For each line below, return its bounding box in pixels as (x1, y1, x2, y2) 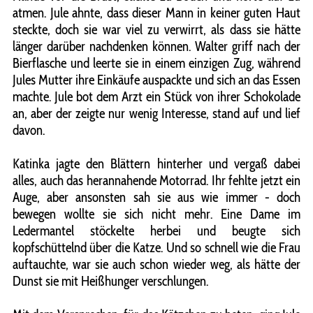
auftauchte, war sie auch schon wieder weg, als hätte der (13, 256, 300, 273)
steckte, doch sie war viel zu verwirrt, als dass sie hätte (13, 21, 300, 38)
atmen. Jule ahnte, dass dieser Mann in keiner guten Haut (13, 4, 300, 22)
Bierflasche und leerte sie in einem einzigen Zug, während (13, 54, 300, 72)
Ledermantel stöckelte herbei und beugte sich (13, 222, 300, 240)
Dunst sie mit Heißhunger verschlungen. (13, 272, 208, 290)
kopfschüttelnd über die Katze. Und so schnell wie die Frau (13, 239, 300, 256)
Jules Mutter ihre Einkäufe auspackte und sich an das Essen (13, 71, 300, 89)
